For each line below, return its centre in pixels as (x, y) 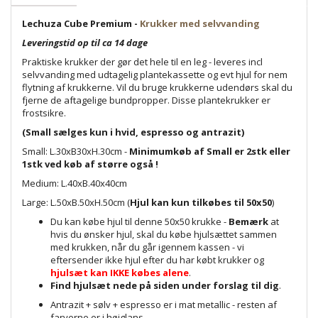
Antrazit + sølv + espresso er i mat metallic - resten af (164, 304)
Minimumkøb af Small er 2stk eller (210, 151)
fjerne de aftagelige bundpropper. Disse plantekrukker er (146, 100)
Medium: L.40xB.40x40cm (76, 183)
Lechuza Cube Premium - (81, 23)
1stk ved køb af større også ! (90, 164)
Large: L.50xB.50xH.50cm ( (76, 202)
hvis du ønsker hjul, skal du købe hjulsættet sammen (164, 234)
